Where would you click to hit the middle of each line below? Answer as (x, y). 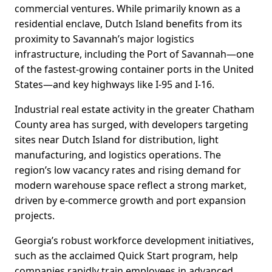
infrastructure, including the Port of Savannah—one (134, 54)
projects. (35, 216)
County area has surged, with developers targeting (131, 125)
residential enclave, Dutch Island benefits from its (128, 24)
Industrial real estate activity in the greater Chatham (134, 110)
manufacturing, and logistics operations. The (118, 155)
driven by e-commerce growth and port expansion (130, 201)
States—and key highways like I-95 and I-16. (114, 85)
